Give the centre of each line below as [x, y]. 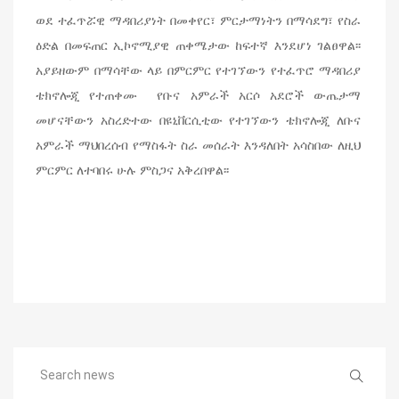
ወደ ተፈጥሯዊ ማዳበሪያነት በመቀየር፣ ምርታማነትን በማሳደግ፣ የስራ [198, 20]
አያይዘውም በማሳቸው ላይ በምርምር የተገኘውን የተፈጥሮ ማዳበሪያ [198, 69]
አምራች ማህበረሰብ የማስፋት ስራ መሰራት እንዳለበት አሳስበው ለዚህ [198, 144]
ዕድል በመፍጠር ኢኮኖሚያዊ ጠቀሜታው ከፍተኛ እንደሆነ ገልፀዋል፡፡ [198, 45]
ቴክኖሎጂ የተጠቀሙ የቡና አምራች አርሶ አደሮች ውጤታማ [198, 94]
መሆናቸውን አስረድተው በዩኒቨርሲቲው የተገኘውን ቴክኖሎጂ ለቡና [198, 119]
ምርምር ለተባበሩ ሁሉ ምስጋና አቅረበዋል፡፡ [132, 169]
